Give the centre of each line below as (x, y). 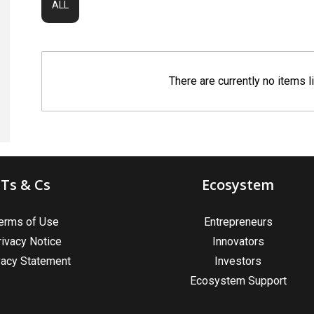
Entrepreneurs (238, 221)
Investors (238, 261)
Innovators (238, 241)
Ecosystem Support (238, 280)
